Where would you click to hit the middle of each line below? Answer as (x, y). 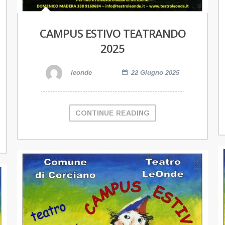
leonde (80, 73)
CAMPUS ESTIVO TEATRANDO (113, 33)
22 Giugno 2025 (155, 73)
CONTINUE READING (113, 113)
